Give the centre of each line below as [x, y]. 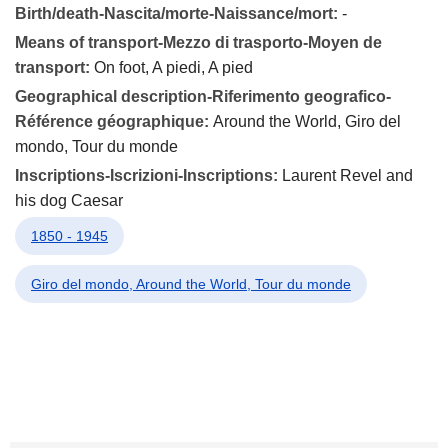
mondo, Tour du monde [96, 146]
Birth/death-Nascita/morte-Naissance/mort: [178, 13]
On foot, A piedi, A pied [173, 67]
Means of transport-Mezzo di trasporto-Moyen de [198, 42]
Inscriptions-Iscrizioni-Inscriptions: [148, 175]
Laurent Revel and [347, 175]
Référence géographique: [114, 121]
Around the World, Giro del [307, 121]
